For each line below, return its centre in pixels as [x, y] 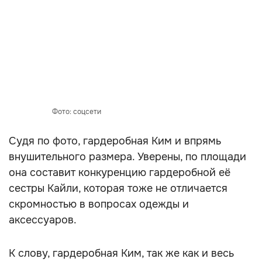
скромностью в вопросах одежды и [99, 204]
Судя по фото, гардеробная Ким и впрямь [115, 141]
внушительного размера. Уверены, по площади [127, 157]
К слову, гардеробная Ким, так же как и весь [121, 253]
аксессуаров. [43, 220]
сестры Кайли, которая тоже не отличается [118, 188]
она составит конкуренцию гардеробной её [120, 173]
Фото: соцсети [77, 112]
